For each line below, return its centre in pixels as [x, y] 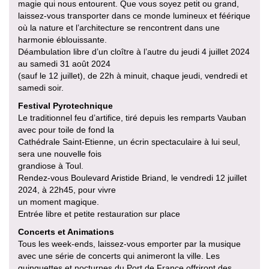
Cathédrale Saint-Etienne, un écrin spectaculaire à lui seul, [129, 141]
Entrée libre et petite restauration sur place [99, 213]
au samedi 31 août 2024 [64, 63]
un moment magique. [59, 201]
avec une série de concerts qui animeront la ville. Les [119, 255]
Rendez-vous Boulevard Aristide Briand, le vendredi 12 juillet [132, 177]
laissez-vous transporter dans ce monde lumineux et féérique [134, 15]
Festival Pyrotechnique [65, 105]
